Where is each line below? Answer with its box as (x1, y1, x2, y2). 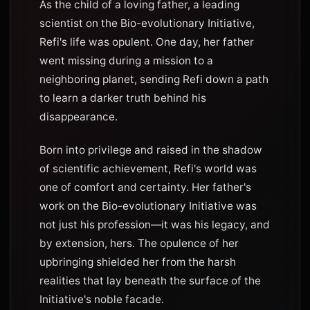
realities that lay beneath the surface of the (39, 274, 261, 287)
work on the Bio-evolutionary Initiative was (39, 199, 257, 212)
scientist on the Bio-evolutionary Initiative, (39, 17, 255, 30)
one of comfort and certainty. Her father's (39, 181, 251, 194)
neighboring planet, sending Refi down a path (39, 73, 268, 86)
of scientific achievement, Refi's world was (39, 162, 257, 175)
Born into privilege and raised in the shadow (39, 143, 262, 156)
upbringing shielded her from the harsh (39, 255, 236, 268)
